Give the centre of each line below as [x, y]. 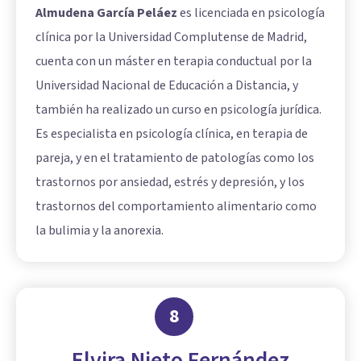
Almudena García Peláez [106, 12]
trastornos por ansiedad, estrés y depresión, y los [170, 182]
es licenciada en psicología [251, 12]
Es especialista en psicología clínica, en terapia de [172, 133]
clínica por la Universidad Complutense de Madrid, [171, 37]
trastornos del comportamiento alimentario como [176, 206]
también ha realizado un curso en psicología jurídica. [178, 109]
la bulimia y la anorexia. [100, 230]
